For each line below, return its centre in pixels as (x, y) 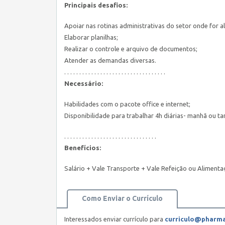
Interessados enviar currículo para (115, 219)
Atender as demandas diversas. (110, 61)
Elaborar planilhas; (91, 37)
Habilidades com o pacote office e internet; (127, 104)
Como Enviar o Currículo (122, 199)
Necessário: (84, 84)
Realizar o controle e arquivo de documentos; (131, 49)
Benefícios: (83, 148)
